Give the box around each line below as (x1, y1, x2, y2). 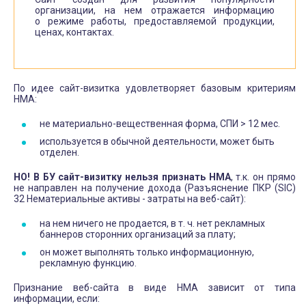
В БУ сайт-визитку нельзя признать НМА (33, 171, 231, 182)
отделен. (40, 146, 79, 158)
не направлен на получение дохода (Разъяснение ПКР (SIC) (14, 182, 296, 193)
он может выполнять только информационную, (40, 246, 254, 258)
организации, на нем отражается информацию (35, 4, 275, 16)
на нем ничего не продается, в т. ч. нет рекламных (40, 217, 265, 229)
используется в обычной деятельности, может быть (40, 135, 275, 147)
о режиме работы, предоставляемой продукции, (35, 15, 275, 27)
